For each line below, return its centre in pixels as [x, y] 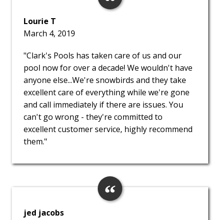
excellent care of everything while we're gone [107, 93]
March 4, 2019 [49, 34]
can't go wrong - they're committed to [93, 117]
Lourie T [40, 21]
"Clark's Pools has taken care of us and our [103, 56]
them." [35, 142]
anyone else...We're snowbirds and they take [105, 80]
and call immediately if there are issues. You [103, 105]
